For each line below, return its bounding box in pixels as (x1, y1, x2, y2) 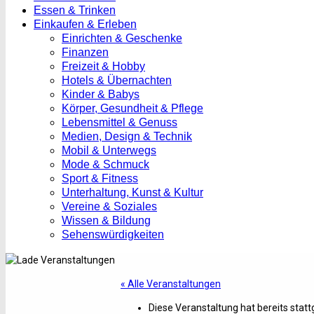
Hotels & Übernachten (62, 74, 172, 86)
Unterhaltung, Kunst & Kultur (62, 186, 203, 198)
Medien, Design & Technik (62, 130, 192, 142)
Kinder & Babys (62, 88, 139, 100)
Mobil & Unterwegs (62, 144, 156, 156)
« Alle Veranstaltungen (121, 278, 221, 289)
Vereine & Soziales (62, 200, 157, 212)
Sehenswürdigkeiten (62, 228, 164, 240)
